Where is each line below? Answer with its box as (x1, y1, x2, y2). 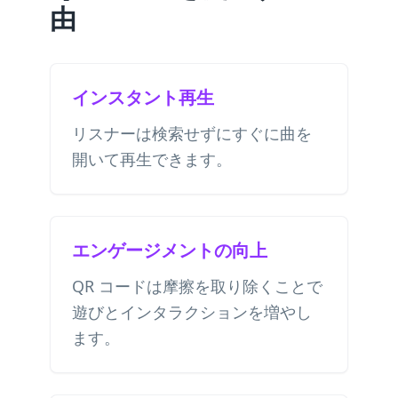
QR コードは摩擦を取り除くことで (72, 275, 322, 297)
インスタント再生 (72, 85, 214, 109)
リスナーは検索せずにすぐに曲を (72, 123, 312, 144)
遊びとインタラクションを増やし (72, 301, 312, 322)
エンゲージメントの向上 (72, 238, 267, 262)
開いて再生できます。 (72, 148, 232, 170)
